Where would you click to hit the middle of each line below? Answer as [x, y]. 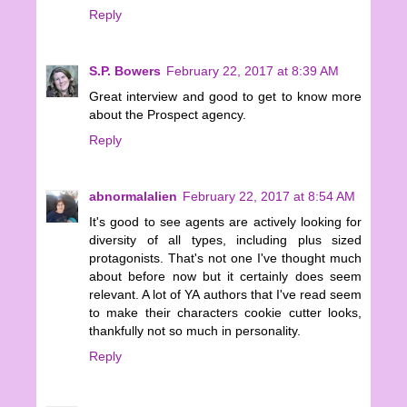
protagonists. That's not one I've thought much [225, 258]
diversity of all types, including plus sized [225, 240]
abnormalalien [133, 197]
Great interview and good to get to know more [225, 97]
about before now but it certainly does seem [225, 277]
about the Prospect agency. [168, 115]
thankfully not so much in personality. [195, 331]
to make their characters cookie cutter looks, [225, 313]
